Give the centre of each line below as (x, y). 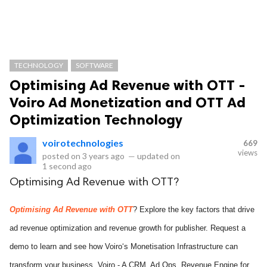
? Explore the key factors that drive (194, 209)
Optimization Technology (96, 119)
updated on (158, 156)
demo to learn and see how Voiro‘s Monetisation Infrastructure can (124, 246)
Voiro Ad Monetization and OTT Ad (128, 102)
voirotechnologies (83, 143)
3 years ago (103, 156)
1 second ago (67, 166)
